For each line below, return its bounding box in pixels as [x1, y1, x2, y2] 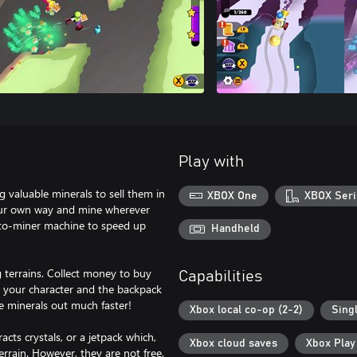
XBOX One [207, 190, 258, 202]
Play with [178, 154, 244, 170]
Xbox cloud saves [190, 338, 277, 350]
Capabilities [178, 268, 262, 284]
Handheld [211, 223, 260, 235]
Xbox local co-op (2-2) [190, 304, 303, 316]
